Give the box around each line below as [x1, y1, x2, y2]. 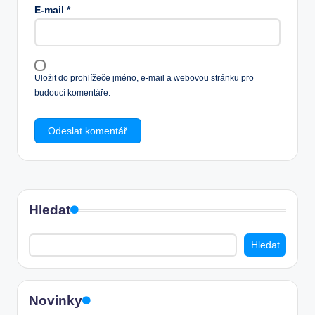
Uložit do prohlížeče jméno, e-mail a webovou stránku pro [34, 73, 254, 84]
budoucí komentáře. [34, 88, 110, 98]
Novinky [29, 293, 82, 309]
